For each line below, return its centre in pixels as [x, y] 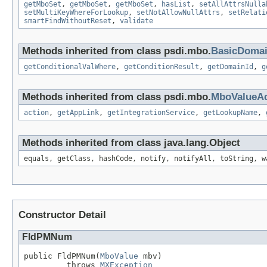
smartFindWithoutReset [68, 21]
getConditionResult [162, 66]
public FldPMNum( [62, 256]
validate [136, 21]
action [36, 112]
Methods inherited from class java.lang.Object [131, 142]
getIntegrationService [151, 112]
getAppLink [78, 112]
